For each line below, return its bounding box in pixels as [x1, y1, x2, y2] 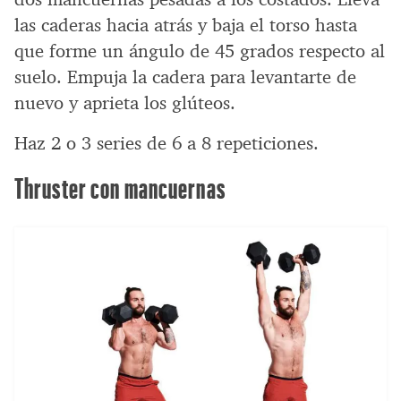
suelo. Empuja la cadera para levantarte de [14, 64, 356, 89]
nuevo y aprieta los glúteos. [14, 90, 235, 115]
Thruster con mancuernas [14, 170, 226, 204]
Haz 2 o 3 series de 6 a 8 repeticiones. [14, 131, 319, 155]
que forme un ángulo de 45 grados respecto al [14, 38, 385, 63]
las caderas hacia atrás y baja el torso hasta [14, 13, 357, 37]
